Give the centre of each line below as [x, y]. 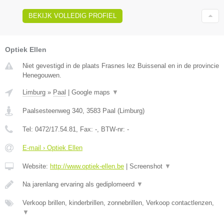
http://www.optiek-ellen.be [87, 166]
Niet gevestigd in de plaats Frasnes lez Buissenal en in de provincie [121, 65]
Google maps [92, 92]
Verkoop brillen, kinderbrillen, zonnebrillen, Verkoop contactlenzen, [118, 202]
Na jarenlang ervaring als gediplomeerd [79, 184]
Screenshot [147, 166]
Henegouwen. [42, 75]
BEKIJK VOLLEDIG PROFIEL [72, 15]
